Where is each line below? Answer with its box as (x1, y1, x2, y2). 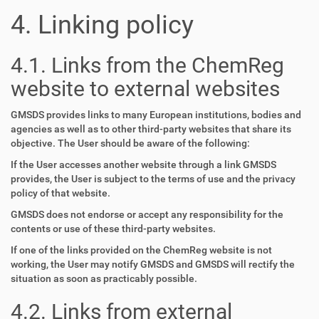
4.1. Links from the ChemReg (11, 53, 284, 78)
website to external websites (11, 76, 280, 101)
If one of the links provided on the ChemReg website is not (11, 244, 272, 256)
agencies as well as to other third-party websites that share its (11, 123, 291, 135)
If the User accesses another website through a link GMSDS (11, 159, 276, 170)
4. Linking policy (11, 10, 194, 40)
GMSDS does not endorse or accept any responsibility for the (11, 209, 283, 220)
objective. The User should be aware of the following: (11, 137, 250, 149)
